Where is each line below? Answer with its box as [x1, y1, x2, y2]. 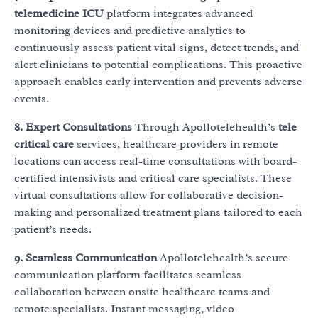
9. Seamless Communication [14, 251, 157, 265]
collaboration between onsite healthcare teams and [14, 285, 270, 300]
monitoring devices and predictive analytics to [14, 23, 246, 38]
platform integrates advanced [104, 6, 253, 21]
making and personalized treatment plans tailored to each [14, 205, 302, 220]
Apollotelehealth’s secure [157, 251, 288, 265]
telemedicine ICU [14, 6, 104, 21]
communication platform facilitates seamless [14, 268, 241, 283]
